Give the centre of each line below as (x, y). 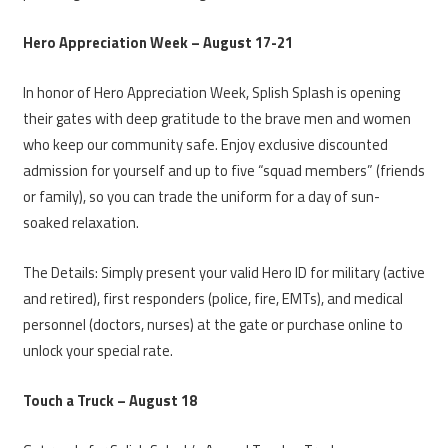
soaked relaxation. (81, 222)
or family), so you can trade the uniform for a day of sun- (201, 196)
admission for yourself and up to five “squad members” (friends (224, 170)
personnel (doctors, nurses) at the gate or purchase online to (213, 324)
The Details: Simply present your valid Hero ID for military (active (224, 272)
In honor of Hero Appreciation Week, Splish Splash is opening (211, 92)
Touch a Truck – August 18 (110, 400)
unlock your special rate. (98, 350)
